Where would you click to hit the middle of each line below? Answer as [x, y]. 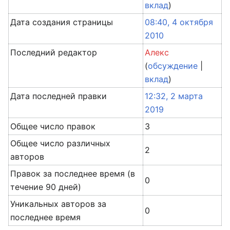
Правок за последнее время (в [73, 174]
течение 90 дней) [46, 187]
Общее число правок [53, 126]
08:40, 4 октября [179, 22]
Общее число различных [61, 143]
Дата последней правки [59, 96]
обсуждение [173, 66]
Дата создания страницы [62, 22]
